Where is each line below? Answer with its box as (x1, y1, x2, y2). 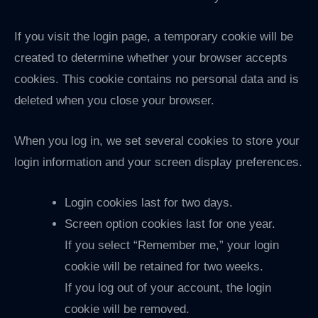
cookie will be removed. (65, 302, 190, 317)
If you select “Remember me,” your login (65, 238, 279, 253)
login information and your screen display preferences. (14, 155, 302, 169)
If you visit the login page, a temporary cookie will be (14, 29, 293, 43)
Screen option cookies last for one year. (65, 217, 275, 231)
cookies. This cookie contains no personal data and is (14, 72, 299, 86)
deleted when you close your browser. (14, 93, 214, 107)
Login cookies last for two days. (65, 196, 233, 210)
